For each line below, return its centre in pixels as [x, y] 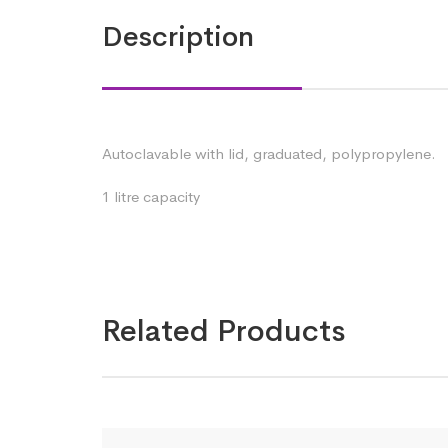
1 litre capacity [153, 196]
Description [178, 36]
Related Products [223, 330]
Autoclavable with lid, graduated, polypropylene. [269, 153]
